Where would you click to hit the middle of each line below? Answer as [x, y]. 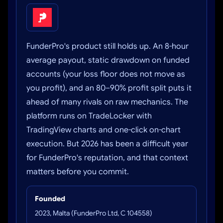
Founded [50, 199]
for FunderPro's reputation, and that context [107, 158]
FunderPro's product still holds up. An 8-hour [108, 46]
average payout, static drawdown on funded [108, 60]
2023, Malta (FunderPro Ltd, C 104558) [94, 213]
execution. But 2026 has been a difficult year [107, 144]
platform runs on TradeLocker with [89, 116]
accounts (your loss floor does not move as [106, 74]
